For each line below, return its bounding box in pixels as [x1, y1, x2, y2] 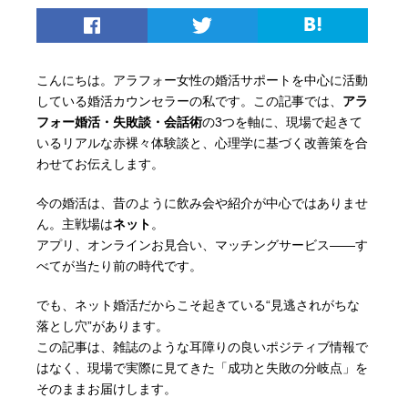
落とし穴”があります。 [36, 318, 169, 333]
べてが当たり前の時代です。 [36, 258, 203, 273]
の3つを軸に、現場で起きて [202, 114, 363, 129]
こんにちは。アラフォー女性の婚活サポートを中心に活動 [36, 72, 369, 87]
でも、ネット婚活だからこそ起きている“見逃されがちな [36, 297, 361, 312]
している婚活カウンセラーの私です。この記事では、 [36, 93, 343, 108]
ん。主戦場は [36, 216, 114, 231]
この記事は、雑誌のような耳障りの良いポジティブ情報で [36, 339, 369, 354]
